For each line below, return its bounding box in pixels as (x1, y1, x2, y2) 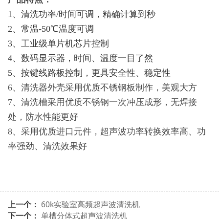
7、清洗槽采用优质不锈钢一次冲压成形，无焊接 (7, 97, 197, 108)
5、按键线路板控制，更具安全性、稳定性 (7, 68, 171, 78)
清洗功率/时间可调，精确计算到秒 (21, 9, 155, 20)
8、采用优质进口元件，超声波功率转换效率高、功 (7, 127, 206, 137)
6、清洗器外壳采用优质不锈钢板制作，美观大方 (7, 83, 197, 93)
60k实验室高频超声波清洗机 (41, 199, 140, 210)
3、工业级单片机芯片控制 (7, 39, 109, 49)
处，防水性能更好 (7, 112, 78, 122)
